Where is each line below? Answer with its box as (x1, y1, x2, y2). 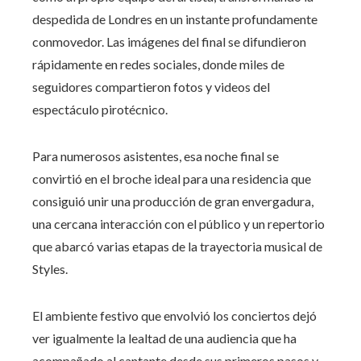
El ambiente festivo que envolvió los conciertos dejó (32, 307, 317, 323)
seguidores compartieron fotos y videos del (32, 78, 270, 94)
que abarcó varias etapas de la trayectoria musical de (32, 238, 322, 254)
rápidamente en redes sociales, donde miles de (32, 56, 284, 72)
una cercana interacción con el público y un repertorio (32, 215, 325, 231)
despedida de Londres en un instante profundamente (32, 10, 317, 27)
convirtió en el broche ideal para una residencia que (32, 170, 311, 186)
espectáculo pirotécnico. (32, 101, 168, 117)
